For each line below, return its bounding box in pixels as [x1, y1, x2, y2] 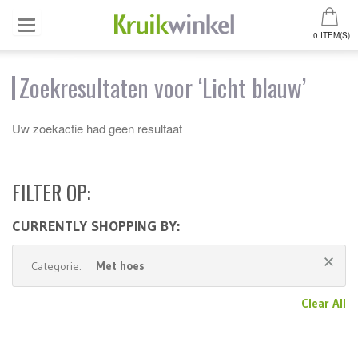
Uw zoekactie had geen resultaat [12, 120, 182, 137]
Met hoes [95, 258, 145, 273]
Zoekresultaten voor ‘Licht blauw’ [19, 70, 306, 105]
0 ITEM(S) [312, 30, 350, 41]
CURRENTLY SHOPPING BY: [12, 217, 180, 235]
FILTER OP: [12, 177, 90, 207]
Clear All [301, 296, 346, 311]
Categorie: [31, 259, 82, 273]
